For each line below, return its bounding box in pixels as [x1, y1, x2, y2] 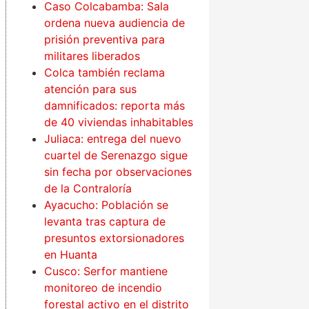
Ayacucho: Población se [44, 198, 169, 212]
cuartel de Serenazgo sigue [44, 148, 188, 163]
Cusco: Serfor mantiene [44, 264, 168, 279]
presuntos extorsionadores [44, 231, 185, 246]
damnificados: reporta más [44, 99, 186, 113]
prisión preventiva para [44, 32, 166, 47]
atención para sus [44, 82, 137, 97]
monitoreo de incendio [44, 281, 163, 295]
